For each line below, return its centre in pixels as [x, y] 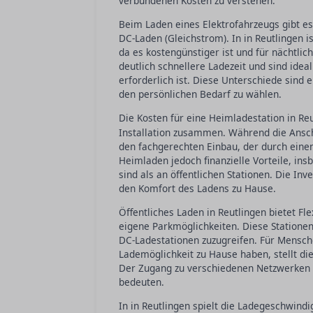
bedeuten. [141, 282]
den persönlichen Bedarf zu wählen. [200, 94]
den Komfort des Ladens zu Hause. [197, 188]
